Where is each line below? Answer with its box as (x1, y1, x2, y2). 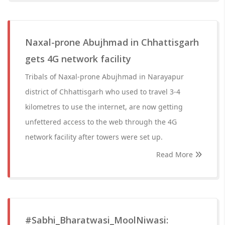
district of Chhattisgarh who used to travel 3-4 (25, 87, 180, 96)
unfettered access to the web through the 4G (25, 117, 177, 127)
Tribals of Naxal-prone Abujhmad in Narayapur (25, 72, 184, 81)
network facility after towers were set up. (25, 132, 163, 142)
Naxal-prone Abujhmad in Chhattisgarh (25, 36, 199, 48)
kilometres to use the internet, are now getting (25, 102, 183, 111)
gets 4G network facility (25, 53, 131, 65)
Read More (156, 150, 195, 159)
